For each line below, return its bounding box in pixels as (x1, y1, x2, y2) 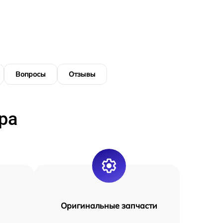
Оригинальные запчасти (60, 201, 157, 211)
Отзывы (69, 70, 96, 79)
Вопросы (15, 70, 46, 79)
